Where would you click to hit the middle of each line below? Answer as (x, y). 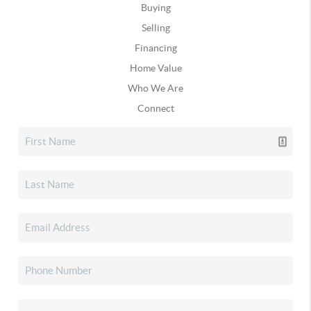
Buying (155, 7)
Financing (155, 48)
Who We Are (155, 88)
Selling (155, 27)
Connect (155, 108)
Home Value (155, 68)
